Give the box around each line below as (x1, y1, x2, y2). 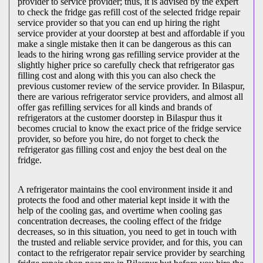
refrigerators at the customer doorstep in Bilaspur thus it (18, 113, 222, 123)
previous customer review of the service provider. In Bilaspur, (18, 81, 245, 92)
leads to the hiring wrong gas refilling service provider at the (18, 49, 240, 60)
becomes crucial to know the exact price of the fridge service (18, 123, 241, 134)
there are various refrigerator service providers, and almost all (18, 92, 243, 102)
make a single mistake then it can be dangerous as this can (18, 39, 231, 49)
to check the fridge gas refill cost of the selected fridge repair (18, 7, 240, 18)
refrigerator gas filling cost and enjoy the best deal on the (18, 144, 227, 155)
